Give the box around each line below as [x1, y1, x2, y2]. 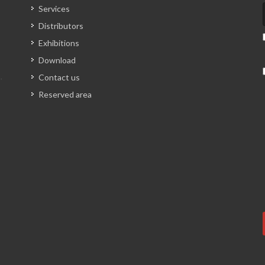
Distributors [38, 20, 83, 31]
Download [38, 54, 76, 65]
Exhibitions [38, 37, 79, 48]
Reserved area [38, 89, 92, 99]
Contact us [38, 72, 80, 82]
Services [38, 3, 70, 14]
